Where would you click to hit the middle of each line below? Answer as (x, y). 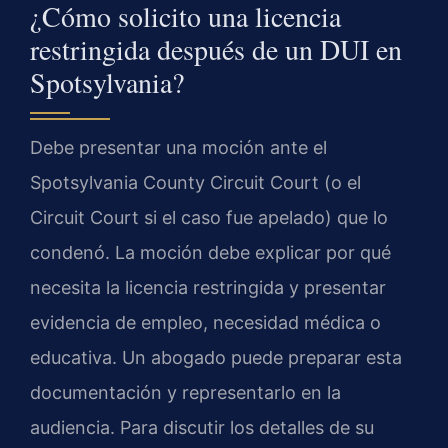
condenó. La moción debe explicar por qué (210, 253)
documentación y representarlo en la (185, 393)
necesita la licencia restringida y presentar (208, 288)
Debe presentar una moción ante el (178, 148)
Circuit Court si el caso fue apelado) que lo (209, 218)
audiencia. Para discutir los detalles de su (202, 428)
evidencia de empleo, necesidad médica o (205, 323)
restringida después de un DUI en (216, 49)
